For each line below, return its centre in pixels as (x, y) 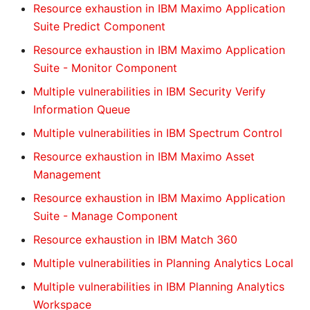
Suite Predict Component (99, 26)
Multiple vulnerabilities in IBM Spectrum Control (158, 133)
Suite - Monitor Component (105, 68)
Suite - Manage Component (106, 216)
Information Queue (82, 109)
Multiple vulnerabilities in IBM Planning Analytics (159, 286)
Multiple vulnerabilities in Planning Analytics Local (163, 263)
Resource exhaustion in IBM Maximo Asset (144, 156)
